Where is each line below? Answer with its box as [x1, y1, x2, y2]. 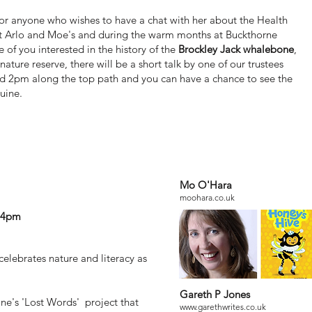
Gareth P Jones [180, 287, 250, 301]
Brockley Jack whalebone [178, 42, 294, 56]
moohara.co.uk [180, 192, 235, 203]
